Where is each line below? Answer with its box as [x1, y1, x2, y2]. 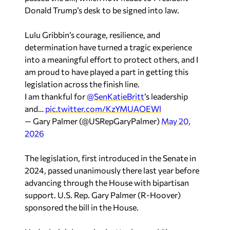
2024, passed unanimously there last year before [25, 165, 199, 175]
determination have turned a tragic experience [25, 42, 192, 52]
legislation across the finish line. [25, 79, 140, 89]
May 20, [161, 116, 190, 126]
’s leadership [144, 91, 188, 101]
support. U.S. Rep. [25, 189, 91, 200]
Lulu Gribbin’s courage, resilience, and [25, 29, 160, 40]
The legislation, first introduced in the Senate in [25, 152, 196, 163]
